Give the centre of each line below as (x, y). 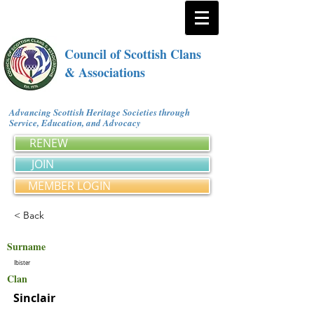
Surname (26, 246)
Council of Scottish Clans (133, 54)
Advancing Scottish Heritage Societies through (100, 112)
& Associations (105, 72)
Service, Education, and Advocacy (77, 123)
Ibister (22, 263)
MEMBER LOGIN (69, 186)
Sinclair (34, 298)
